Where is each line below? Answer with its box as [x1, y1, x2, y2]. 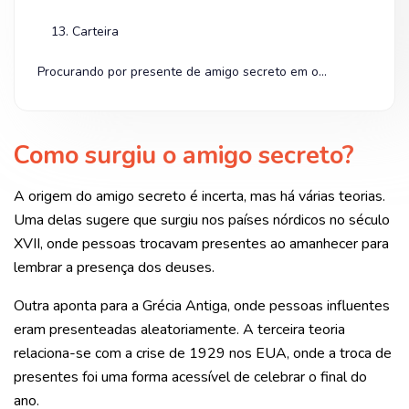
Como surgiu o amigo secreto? [14, 138, 354, 173]
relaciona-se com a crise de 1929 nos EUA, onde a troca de [14, 342, 392, 363]
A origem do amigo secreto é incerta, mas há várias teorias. [14, 185, 385, 206]
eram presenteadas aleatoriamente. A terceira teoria [14, 319, 345, 340]
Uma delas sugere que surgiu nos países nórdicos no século [14, 209, 390, 230]
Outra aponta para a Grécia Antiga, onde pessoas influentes [14, 295, 390, 316]
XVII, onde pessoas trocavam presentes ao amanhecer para [14, 233, 389, 254]
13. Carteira [51, 23, 119, 40]
